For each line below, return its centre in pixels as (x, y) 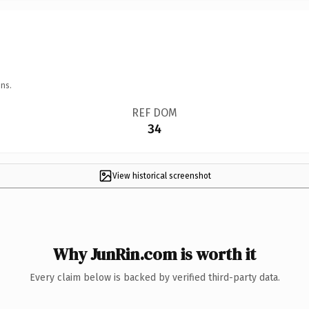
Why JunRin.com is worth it (154, 254)
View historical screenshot (161, 176)
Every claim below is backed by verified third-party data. (154, 277)
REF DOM (154, 112)
